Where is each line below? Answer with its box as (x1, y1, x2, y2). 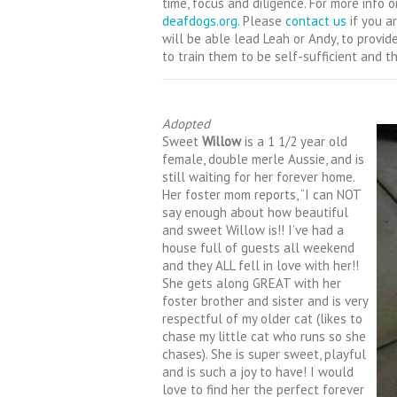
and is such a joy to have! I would (162, 362, 354, 380)
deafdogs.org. (162, 12, 243, 29)
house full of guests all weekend (162, 238, 354, 256)
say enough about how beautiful (162, 203, 348, 221)
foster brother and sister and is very (162, 292, 368, 309)
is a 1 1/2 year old (241, 132, 347, 150)
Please (243, 12, 285, 29)
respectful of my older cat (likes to (162, 309, 362, 327)
